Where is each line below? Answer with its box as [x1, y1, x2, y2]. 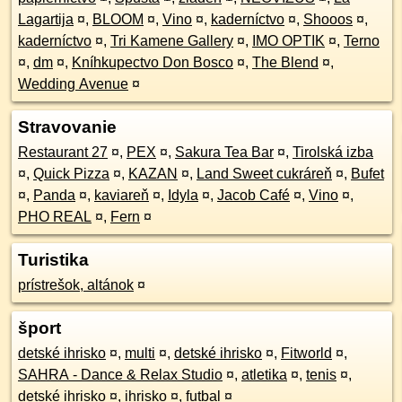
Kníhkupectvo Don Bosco [72, 55, 233, 70]
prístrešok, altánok [18, 277, 134, 293]
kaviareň [94, 188, 149, 203]
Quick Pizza [33, 166, 109, 181]
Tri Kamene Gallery [110, 33, 233, 48]
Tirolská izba [293, 144, 373, 160]
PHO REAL [18, 209, 92, 224]
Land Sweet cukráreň [197, 166, 332, 181]
